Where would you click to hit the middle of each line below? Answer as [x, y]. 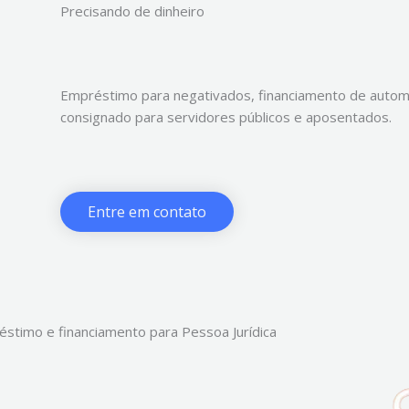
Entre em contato [147, 212]
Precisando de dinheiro [132, 11]
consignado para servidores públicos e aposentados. [226, 117]
